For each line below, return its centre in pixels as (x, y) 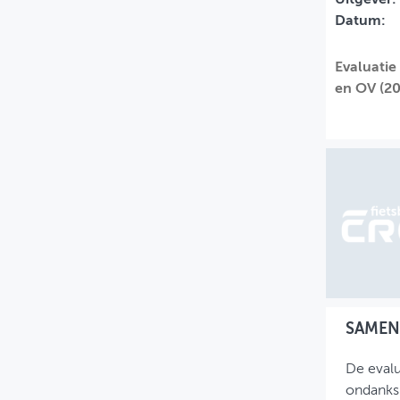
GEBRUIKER (103, 67)
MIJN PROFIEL (113, 29)
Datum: (360, 21)
